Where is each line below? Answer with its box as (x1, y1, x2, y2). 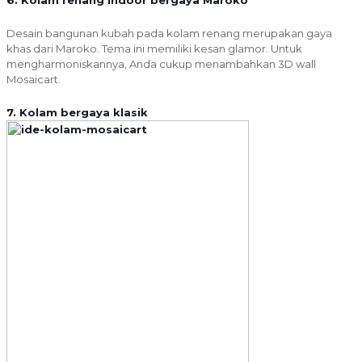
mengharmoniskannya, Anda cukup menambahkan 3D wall (6, 57, 316, 71)
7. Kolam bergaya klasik (6, 105, 148, 119)
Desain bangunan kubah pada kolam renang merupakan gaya (6, 27, 332, 40)
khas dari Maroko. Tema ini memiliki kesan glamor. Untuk (6, 42, 302, 56)
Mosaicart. (6, 73, 61, 86)
